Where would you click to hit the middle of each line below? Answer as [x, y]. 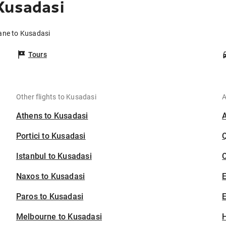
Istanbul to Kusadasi [54, 156]
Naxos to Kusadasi [50, 177]
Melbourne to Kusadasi [59, 217]
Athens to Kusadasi [52, 116]
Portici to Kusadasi [51, 136]
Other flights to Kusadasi [56, 97]
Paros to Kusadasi [50, 197]
